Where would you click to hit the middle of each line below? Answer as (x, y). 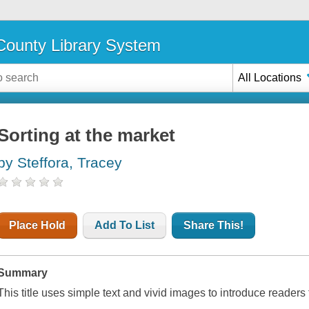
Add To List (125, 226)
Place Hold (38, 226)
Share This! (214, 226)
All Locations (270, 77)
